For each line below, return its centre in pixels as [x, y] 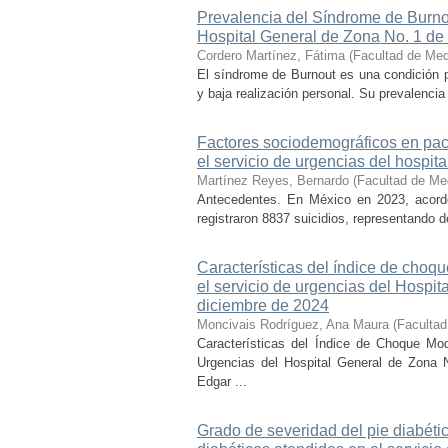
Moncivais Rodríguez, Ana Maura [293, 324]
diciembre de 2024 [263, 305]
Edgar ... [222, 381]
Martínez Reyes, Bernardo [273, 180]
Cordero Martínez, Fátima [271, 55]
